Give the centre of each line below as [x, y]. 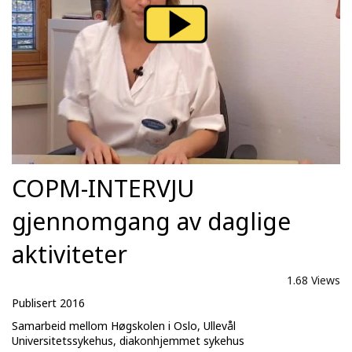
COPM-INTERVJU [103, 188]
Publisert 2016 [48, 302]
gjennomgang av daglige [151, 221]
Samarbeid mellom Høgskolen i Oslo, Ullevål [124, 325]
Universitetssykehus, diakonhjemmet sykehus [128, 340]
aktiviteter [70, 254]
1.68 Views [313, 280]
